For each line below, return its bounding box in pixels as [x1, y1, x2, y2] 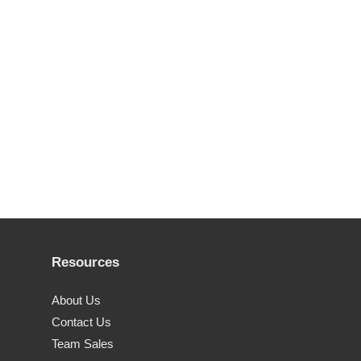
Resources [51, 254, 119, 270]
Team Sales [51, 337, 114, 351]
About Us [51, 293, 101, 308]
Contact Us [51, 315, 111, 330]
